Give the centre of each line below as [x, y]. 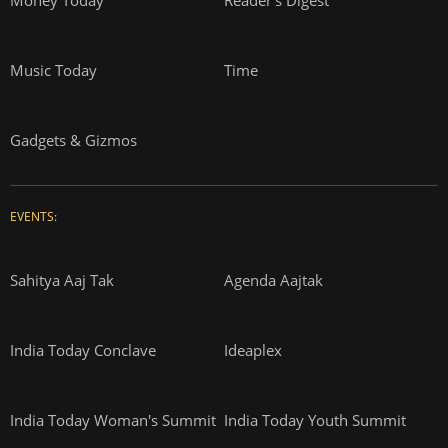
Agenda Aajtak [273, 279]
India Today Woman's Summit [113, 419]
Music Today [53, 69]
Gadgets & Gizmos [73, 139]
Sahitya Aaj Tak [62, 279]
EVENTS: [33, 216]
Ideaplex [253, 349]
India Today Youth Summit [315, 419]
